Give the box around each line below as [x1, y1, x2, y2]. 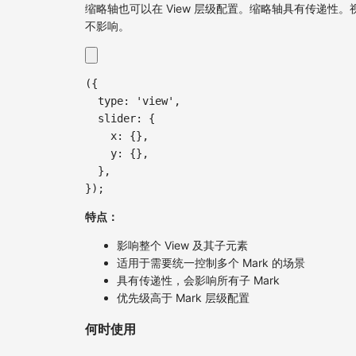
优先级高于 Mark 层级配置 [117, 291, 250, 305]
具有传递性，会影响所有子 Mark [117, 273, 280, 288]
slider [98, 112, 136, 126]
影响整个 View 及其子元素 [117, 238, 248, 253]
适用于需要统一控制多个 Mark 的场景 [117, 256, 305, 270]
